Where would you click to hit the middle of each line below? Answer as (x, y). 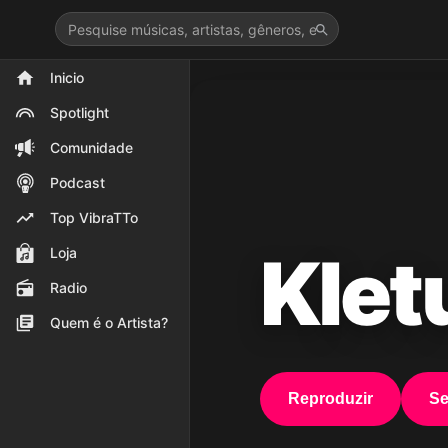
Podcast (77, 182)
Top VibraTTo (94, 217)
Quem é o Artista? (109, 322)
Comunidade (91, 147)
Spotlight (79, 112)
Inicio (67, 77)
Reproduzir (330, 398)
